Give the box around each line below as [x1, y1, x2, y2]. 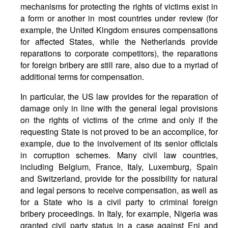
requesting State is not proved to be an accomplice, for [20, 126, 218, 137]
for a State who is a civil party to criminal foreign [20, 196, 218, 208]
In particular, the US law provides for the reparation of [20, 91, 218, 102]
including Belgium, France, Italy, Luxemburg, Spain [20, 161, 218, 173]
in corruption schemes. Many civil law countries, [20, 149, 218, 161]
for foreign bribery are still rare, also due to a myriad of [20, 59, 218, 71]
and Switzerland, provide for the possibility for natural [20, 173, 218, 184]
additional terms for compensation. [20, 71, 144, 82]
